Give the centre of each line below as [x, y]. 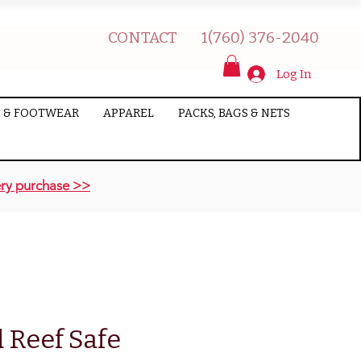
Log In [293, 75]
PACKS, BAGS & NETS [234, 114]
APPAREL [128, 114]
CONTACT [143, 37]
